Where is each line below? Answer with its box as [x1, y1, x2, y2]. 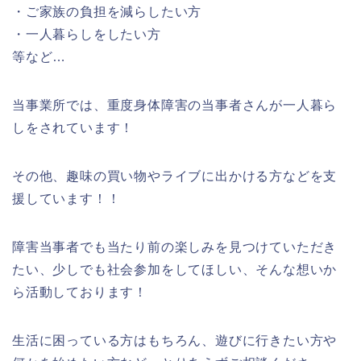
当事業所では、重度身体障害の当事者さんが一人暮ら [12, 98, 338, 112]
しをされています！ [12, 120, 135, 135]
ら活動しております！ [12, 284, 147, 299]
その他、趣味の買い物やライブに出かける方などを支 [12, 168, 338, 183]
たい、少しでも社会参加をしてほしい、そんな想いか [12, 262, 338, 276]
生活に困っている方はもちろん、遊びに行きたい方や [12, 333, 338, 347]
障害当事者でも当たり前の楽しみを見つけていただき [12, 239, 338, 254]
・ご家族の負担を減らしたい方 [12, 4, 202, 19]
